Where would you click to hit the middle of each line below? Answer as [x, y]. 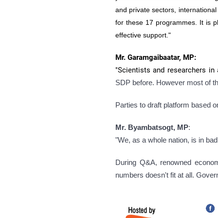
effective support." [143, 35]
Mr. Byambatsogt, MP [152, 127]
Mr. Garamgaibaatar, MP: [155, 57]
